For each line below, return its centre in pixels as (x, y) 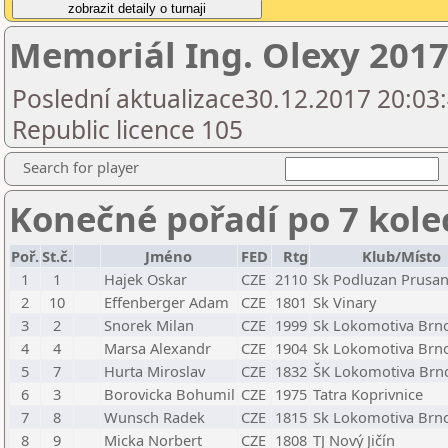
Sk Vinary (344, 302)
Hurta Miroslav (154, 371)
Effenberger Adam (166, 302)
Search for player (81, 167)
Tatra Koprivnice (368, 394)
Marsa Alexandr (157, 348)
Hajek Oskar (145, 279)
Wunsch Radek (154, 417)
